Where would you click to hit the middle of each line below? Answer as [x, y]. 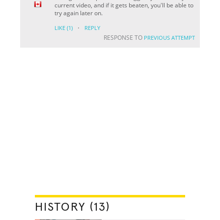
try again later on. [79, 13]
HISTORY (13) [73, 207]
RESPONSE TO [124, 37]
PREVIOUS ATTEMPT [169, 37]
